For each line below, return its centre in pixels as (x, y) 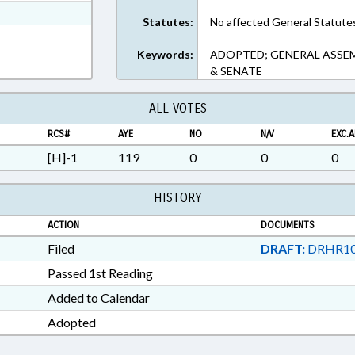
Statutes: (168, 22)
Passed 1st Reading (100, 273)
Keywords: (166, 54)
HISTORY (177, 198)
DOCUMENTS (287, 225)
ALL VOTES (177, 108)
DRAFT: (282, 248)
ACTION (63, 225)
